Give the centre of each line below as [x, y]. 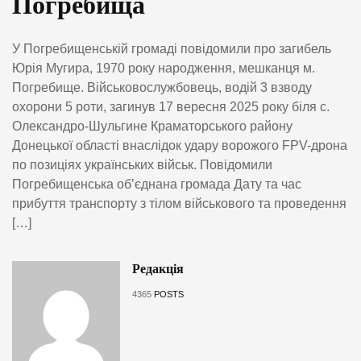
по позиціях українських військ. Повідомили [142, 164]
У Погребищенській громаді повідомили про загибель [172, 48]
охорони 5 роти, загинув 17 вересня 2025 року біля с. [171, 106]
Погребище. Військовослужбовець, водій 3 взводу [162, 87]
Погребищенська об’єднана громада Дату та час [157, 184]
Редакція [158, 268]
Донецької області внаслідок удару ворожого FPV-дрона [180, 145]
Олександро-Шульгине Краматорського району [152, 126]
